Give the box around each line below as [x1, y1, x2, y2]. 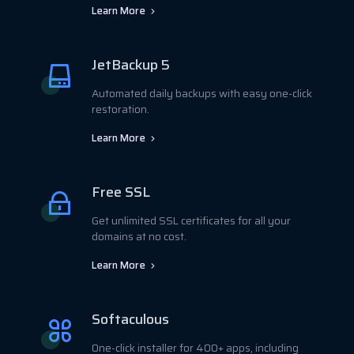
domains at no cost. [92, 228, 186, 245]
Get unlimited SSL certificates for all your [92, 212, 291, 229]
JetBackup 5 [92, 53, 170, 76]
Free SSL [92, 180, 150, 203]
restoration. [92, 100, 149, 118]
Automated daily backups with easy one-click [92, 85, 312, 102]
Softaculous [92, 307, 169, 330]
